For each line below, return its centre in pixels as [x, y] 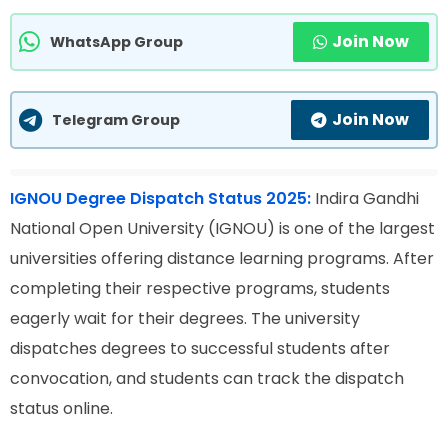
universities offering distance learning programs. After [222, 258]
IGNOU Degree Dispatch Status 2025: [160, 198]
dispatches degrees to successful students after [200, 348]
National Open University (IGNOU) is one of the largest [222, 228]
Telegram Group [116, 119]
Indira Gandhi [367, 198]
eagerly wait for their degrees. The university [185, 318]
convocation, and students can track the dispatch [207, 378]
